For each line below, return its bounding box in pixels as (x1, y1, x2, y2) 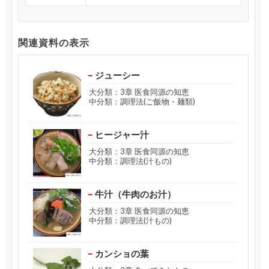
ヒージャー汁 (94, 128, 149, 140)
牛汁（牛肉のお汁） (94, 188, 176, 199)
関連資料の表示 (17, 36, 89, 48)
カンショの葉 (94, 247, 149, 259)
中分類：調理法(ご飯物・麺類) (88, 96, 195, 106)
